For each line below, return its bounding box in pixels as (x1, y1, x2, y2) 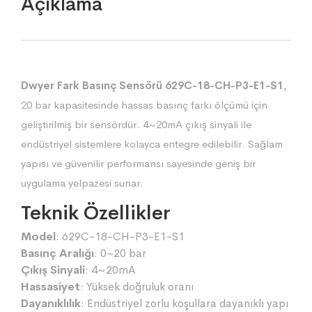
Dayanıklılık (21, 295, 81, 311)
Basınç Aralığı (21, 245, 94, 260)
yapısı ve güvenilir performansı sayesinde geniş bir (21, 156, 256, 170)
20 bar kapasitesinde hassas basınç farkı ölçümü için (21, 97, 267, 111)
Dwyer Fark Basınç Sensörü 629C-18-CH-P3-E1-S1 (21, 78, 283, 92)
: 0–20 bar (94, 245, 146, 260)
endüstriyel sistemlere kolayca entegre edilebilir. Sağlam (21, 136, 283, 150)
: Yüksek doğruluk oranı (80, 279, 194, 294)
